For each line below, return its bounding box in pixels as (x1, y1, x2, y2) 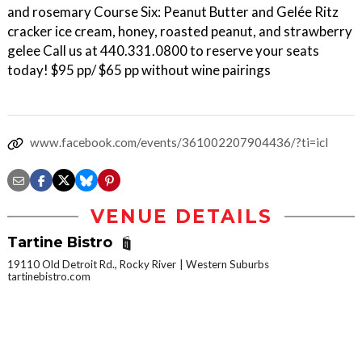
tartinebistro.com (7, 270, 90, 284)
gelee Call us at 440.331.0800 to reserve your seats (7, 42, 319, 59)
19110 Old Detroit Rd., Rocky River (7, 258, 176, 271)
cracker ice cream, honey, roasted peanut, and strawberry (7, 23, 352, 40)
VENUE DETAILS (90, 205, 272, 228)
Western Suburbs (186, 258, 269, 271)
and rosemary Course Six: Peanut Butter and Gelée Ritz (7, 3, 339, 20)
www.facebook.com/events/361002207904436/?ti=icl (30, 135, 328, 149)
